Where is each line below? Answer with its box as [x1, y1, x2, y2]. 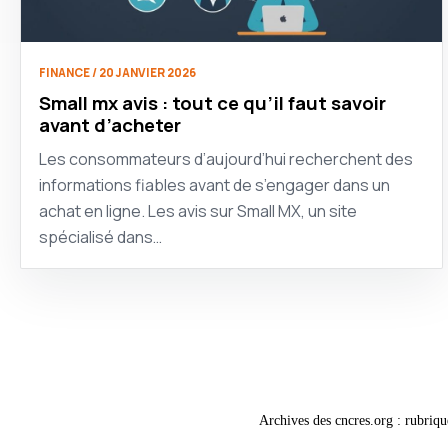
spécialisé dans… [39, 226, 162, 249]
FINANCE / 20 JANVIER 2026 [39, 65, 196, 81]
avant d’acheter [39, 112, 181, 139]
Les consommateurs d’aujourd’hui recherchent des [39, 148, 413, 171]
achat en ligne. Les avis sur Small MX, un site [39, 200, 357, 223]
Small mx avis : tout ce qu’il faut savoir [39, 90, 386, 117]
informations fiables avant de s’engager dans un [39, 174, 390, 197]
